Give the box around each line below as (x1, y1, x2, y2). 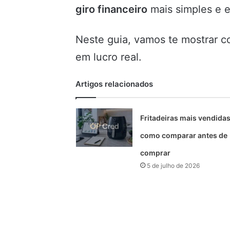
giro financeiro (75, 3, 147, 16)
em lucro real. (75, 51, 142, 64)
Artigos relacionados (75, 79, 153, 89)
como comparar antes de (140, 131, 227, 140)
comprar (140, 148, 170, 158)
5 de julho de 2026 (146, 162, 200, 170)
